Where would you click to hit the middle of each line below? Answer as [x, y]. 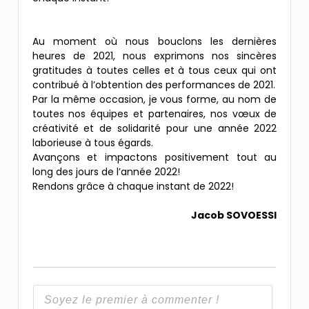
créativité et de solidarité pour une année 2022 [154, 128]
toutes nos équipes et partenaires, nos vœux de [154, 113]
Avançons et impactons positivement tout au [154, 157]
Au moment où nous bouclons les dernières [154, 41]
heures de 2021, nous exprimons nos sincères [154, 56]
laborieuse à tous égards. [92, 142]
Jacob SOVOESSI [234, 215]
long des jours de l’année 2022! [106, 171]
